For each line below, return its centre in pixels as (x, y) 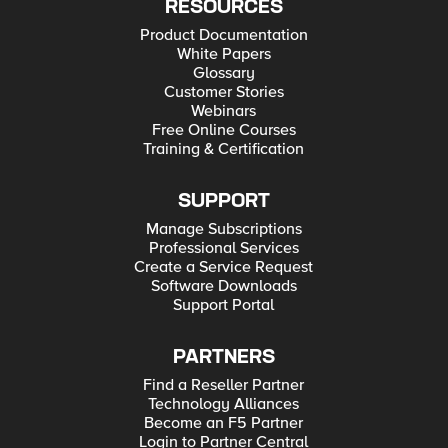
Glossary (223, 73)
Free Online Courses (223, 130)
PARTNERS (223, 357)
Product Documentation (223, 35)
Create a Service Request (224, 267)
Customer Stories (223, 92)
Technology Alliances (224, 404)
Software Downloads (223, 286)
